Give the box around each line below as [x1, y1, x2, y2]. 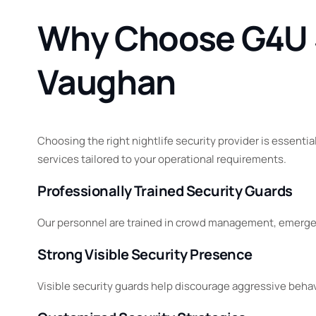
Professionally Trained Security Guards [37, 181, 293, 201]
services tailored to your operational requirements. [37, 152, 287, 167]
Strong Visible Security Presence [37, 245, 253, 265]
